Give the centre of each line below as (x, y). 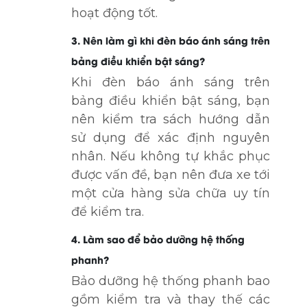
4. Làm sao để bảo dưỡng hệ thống (158, 239)
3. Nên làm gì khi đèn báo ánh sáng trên (171, 40)
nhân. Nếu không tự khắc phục (171, 156)
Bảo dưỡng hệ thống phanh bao (171, 281)
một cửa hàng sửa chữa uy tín (171, 193)
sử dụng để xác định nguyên (171, 138)
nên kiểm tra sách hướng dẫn (171, 119)
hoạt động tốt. (114, 13)
